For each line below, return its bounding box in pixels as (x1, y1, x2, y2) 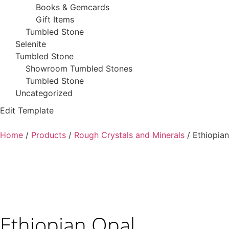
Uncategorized (15, 87, 73, 98)
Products (31, 129, 66, 140)
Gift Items (36, 14, 74, 25)
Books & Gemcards (36, 2, 109, 12)
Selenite (15, 38, 46, 49)
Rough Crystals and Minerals (74, 129, 185, 140)
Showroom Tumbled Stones (26, 63, 132, 74)
